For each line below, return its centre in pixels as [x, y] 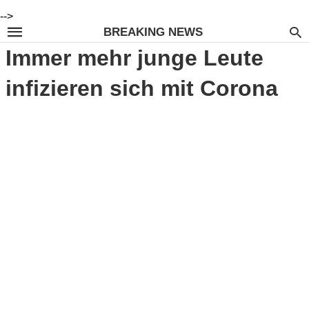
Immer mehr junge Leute [134, 58]
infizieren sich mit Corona [142, 88]
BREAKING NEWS [153, 32]
